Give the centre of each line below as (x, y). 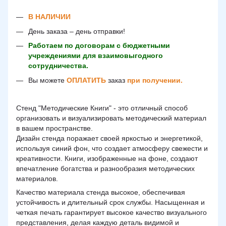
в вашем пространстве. (54, 128)
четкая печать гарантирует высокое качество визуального (111, 212)
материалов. (37, 178)
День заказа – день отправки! (77, 31)
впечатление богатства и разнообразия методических (105, 168)
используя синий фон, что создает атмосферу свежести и (112, 148)
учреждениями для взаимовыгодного (96, 56)
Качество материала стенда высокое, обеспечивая (101, 192)
